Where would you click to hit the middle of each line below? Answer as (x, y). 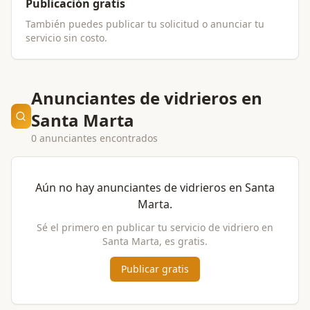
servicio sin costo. (66, 38)
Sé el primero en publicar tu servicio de (130, 227)
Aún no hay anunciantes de (108, 188)
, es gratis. (183, 241)
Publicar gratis (155, 269)
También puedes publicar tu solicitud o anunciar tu (145, 24)
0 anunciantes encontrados (94, 138)
